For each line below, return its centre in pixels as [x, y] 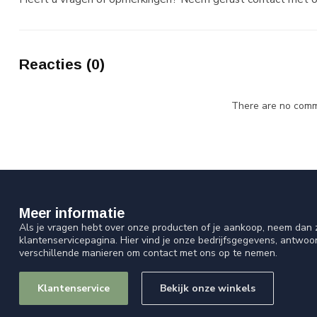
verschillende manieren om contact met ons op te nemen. [148, 253]
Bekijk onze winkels [208, 288]
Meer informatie [72, 213]
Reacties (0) [62, 64]
